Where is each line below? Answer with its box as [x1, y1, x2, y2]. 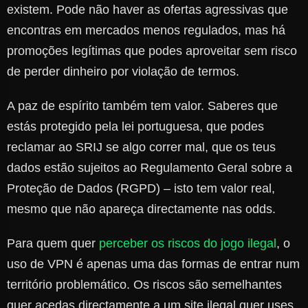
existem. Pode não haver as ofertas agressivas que [7, 3, 288, 17]
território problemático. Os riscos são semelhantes [7, 278, 282, 292]
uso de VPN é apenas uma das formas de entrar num [7, 257, 300, 272]
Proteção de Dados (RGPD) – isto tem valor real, [7, 181, 275, 196]
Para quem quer [7, 236, 99, 251]
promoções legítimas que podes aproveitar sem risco [7, 44, 297, 58]
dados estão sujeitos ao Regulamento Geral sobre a [7, 161, 292, 175]
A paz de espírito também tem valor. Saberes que [7, 99, 278, 113]
